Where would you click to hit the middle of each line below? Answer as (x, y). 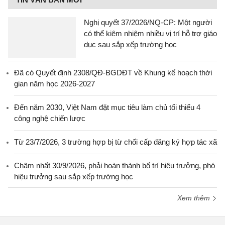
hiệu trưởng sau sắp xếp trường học (74, 177)
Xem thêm (195, 198)
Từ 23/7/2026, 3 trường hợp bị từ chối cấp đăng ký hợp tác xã (116, 142)
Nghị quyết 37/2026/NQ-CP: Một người (148, 22)
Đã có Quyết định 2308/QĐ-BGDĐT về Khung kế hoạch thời (113, 73)
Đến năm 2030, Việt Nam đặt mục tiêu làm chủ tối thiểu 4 (107, 107)
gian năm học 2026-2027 (54, 84)
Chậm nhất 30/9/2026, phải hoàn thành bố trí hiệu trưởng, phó (115, 165)
